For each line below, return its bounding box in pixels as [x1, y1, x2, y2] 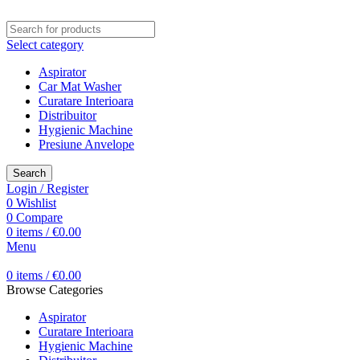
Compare [16, 211, 63, 224]
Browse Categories [6, 283, 103, 297]
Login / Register [6, 182, 88, 195]
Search [13, 167, 46, 179]
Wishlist [16, 196, 56, 210]
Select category [6, 38, 84, 51]
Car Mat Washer [39, 80, 121, 93]
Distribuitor [39, 108, 96, 122]
